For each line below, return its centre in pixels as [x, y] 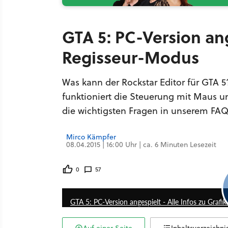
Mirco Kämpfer [91, 137]
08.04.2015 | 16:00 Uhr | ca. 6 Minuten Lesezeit [141, 145]
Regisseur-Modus [131, 57]
